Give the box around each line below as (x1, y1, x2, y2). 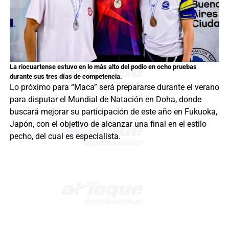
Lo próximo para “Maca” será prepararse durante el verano (9, 82, 219, 92)
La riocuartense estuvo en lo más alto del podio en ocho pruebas (9, 63, 197, 71)
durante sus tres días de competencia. (9, 73, 122, 80)
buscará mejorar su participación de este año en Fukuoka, (9, 107, 217, 117)
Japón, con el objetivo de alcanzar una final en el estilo (9, 119, 207, 129)
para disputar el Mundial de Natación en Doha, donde (9, 95, 201, 104)
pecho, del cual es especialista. (9, 131, 121, 141)
